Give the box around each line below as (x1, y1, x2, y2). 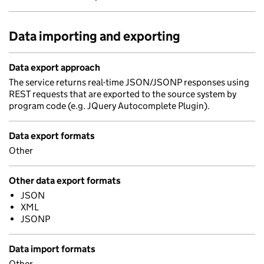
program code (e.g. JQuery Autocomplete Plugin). (9, 100, 210, 111)
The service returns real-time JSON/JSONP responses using (9, 77, 249, 88)
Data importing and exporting (9, 28, 180, 44)
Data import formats (9, 243, 95, 255)
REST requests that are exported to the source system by (9, 88, 236, 100)
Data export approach (9, 62, 100, 73)
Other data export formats (9, 175, 121, 186)
